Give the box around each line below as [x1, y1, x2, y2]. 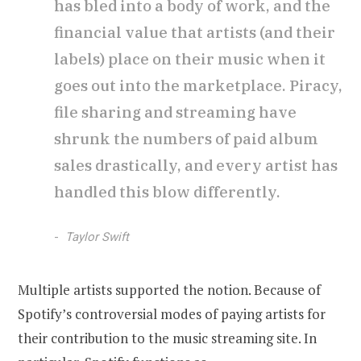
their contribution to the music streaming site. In [18, 328, 317, 347]
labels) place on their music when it [54, 48, 326, 68]
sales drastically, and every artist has [54, 155, 338, 175]
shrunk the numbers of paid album [54, 128, 318, 148]
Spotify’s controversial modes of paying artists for [18, 304, 326, 323]
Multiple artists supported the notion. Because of [18, 280, 321, 299]
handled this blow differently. [54, 181, 280, 201]
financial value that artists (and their [54, 22, 335, 42]
